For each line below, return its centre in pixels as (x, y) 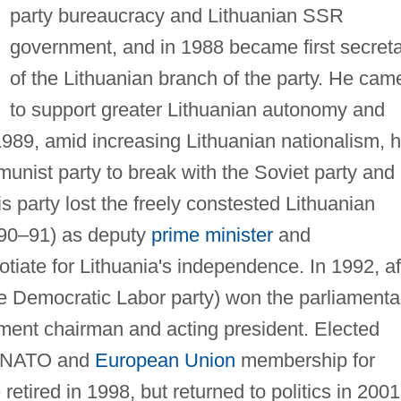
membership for (305, 360)
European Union (165, 360)
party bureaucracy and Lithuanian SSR (176, 15)
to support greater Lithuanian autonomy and (197, 109)
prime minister (212, 235)
